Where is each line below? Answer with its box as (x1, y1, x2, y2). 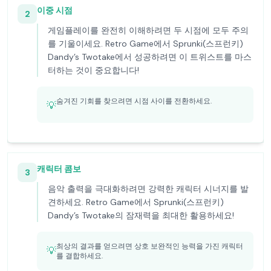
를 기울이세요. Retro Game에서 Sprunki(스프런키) (48, 38, 243, 49)
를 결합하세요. (56, 251, 103, 261)
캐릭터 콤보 (37, 163, 81, 174)
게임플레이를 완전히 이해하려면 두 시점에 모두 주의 (48, 25, 249, 36)
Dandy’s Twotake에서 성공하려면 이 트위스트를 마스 (48, 51, 252, 62)
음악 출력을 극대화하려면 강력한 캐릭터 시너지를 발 (48, 183, 249, 194)
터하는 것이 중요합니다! (48, 65, 139, 76)
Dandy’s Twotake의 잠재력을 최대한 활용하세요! (48, 210, 234, 221)
